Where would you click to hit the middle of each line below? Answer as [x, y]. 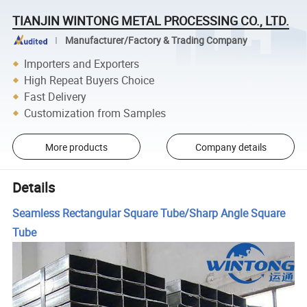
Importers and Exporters [82, 63]
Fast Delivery [56, 96]
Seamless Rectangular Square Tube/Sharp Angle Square [149, 213]
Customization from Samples [95, 113]
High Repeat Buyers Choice [89, 80]
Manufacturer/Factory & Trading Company [156, 40]
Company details [231, 147]
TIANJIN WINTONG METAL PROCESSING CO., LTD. [151, 20]
